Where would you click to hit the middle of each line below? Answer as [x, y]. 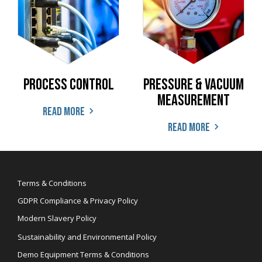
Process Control [68, 85]
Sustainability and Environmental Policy [87, 237]
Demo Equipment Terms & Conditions [83, 255]
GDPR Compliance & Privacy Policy [78, 201]
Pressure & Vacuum [194, 85]
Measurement [194, 101]
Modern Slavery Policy [57, 218]
